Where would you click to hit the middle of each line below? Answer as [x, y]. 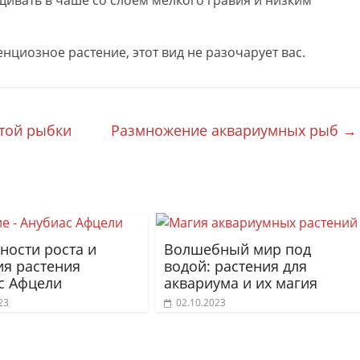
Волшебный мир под [237, 249]
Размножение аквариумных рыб [227, 130]
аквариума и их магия [241, 283]
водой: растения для [235, 266]
